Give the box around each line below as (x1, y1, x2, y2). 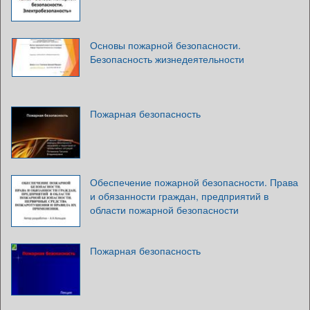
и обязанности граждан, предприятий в (90, 188, 268, 203)
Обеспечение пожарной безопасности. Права (90, 174, 298, 189)
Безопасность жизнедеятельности (90, 51, 244, 66)
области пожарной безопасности (90, 202, 239, 217)
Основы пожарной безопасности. (90, 37, 241, 52)
